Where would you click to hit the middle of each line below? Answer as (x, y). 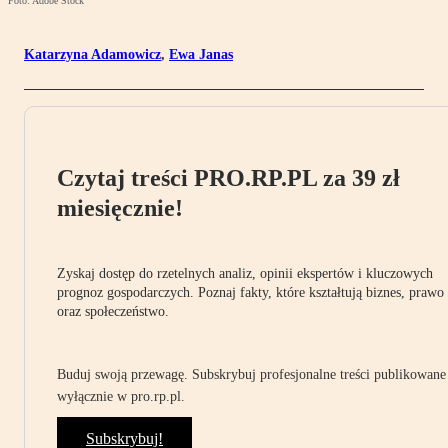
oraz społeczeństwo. (113, 312)
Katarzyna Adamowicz (92, 55)
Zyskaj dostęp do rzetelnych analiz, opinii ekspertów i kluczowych (245, 274)
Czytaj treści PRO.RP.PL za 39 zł (228, 178)
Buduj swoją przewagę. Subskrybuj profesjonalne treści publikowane (251, 375)
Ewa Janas (201, 55)
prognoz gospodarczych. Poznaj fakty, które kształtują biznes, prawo (250, 293)
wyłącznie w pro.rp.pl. (121, 397)
